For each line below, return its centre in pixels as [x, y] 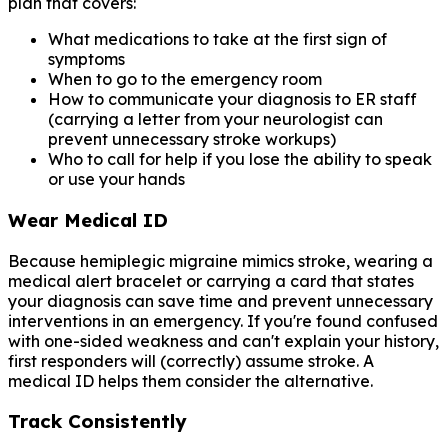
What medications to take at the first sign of [217, 39]
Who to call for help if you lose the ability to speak [240, 159]
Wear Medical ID [88, 220]
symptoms [86, 59]
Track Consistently [97, 421]
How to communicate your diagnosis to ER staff [232, 99]
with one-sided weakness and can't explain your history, [223, 340]
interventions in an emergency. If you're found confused [223, 320]
